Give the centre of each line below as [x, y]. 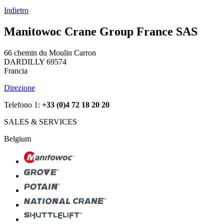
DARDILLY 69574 [35, 61]
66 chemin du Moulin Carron [50, 52]
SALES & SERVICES [40, 121]
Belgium [17, 138]
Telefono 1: [23, 104]
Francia [16, 70]
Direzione [19, 87]
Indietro [16, 10]
